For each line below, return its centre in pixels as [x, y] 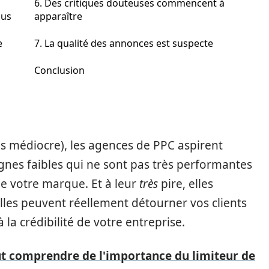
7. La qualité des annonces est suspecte [124, 43]
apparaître [58, 16]
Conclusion [59, 70]
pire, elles [186, 184]
